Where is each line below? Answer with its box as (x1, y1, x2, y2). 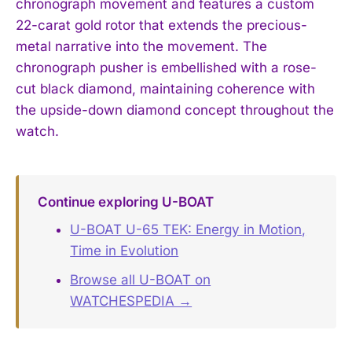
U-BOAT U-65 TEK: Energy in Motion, (70, 222, 306, 238)
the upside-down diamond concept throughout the (16, 101, 334, 118)
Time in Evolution (70, 243, 179, 259)
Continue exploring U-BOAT (37, 193, 214, 210)
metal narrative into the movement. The (16, 38, 267, 54)
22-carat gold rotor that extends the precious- (16, 16, 307, 33)
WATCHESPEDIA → (70, 293, 192, 310)
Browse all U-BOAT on (70, 272, 211, 288)
